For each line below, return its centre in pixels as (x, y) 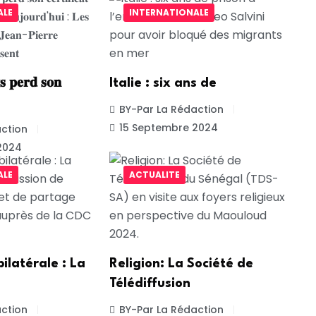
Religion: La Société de (181, 264)
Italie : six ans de (163, 83)
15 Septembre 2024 (168, 127)
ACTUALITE (154, 175)
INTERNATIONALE (169, 13)
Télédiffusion (150, 284)
